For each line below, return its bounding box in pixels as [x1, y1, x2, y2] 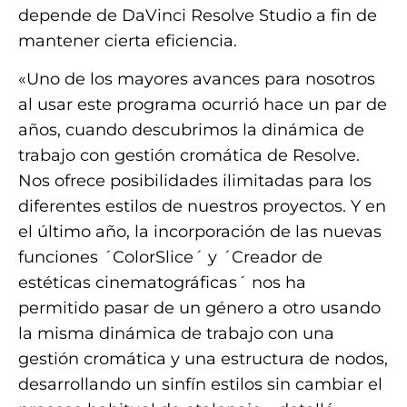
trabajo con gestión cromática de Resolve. [18, 145, 360, 166]
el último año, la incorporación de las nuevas [18, 222, 382, 243]
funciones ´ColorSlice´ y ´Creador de [18, 247, 323, 268]
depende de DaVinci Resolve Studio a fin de [18, 5, 377, 25]
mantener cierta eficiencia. [18, 30, 237, 51]
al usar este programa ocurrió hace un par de [18, 94, 387, 115]
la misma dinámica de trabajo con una [18, 323, 334, 344]
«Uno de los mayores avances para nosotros [18, 69, 375, 90]
